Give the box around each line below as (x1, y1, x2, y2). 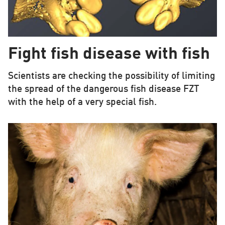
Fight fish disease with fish (8, 46, 210, 63)
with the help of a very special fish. (8, 97, 157, 107)
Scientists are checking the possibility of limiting (8, 71, 215, 81)
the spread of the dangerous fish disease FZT (8, 84, 199, 94)
